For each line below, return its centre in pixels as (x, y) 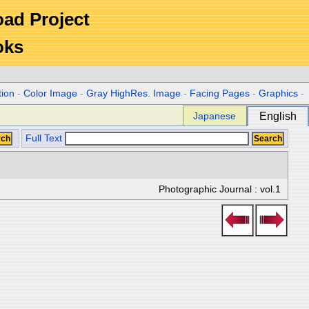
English (278, 116)
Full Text (44, 138)
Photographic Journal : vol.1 (220, 189)
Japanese (215, 116)
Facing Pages (220, 93)
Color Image (51, 93)
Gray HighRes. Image (134, 93)
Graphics (279, 93)
